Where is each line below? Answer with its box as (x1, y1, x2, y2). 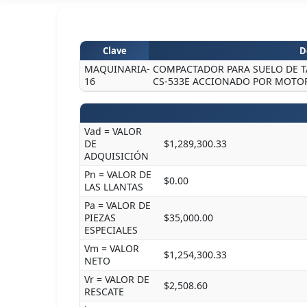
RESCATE (84, 285, 124, 298)
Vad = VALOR (84, 125, 142, 138)
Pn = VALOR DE (84, 168, 151, 181)
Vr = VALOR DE (84, 273, 149, 286)
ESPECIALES (84, 223, 138, 236)
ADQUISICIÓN (84, 149, 149, 162)
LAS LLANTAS (84, 180, 143, 193)
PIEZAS (84, 211, 116, 224)
